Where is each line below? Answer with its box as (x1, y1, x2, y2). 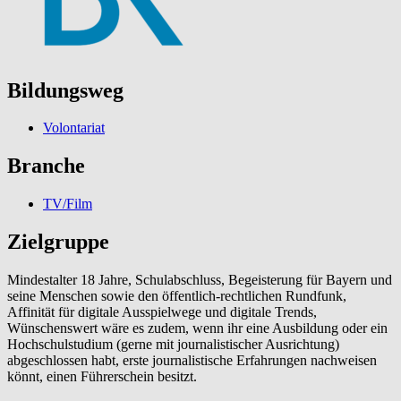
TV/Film (43, 196, 92, 212)
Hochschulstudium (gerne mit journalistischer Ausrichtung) (7, 337, 339, 353)
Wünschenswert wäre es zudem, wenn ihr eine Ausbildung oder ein (7, 320, 388, 337)
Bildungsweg (7, 78, 124, 102)
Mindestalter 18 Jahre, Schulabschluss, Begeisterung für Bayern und (7, 272, 392, 288)
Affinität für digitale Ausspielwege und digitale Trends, (7, 304, 317, 320)
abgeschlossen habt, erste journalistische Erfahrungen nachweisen (7, 353, 377, 369)
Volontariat (43, 120, 105, 136)
